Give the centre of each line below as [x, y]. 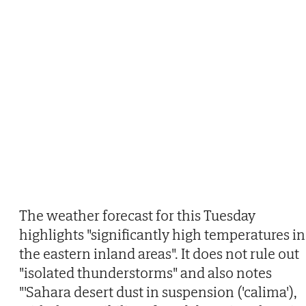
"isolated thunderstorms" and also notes [145, 273]
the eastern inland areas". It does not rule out [159, 254]
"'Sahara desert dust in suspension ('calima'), [158, 292]
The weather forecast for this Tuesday [137, 215]
